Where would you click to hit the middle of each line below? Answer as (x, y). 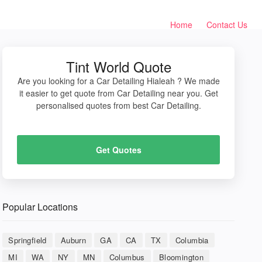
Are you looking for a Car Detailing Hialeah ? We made (118, 81)
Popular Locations (40, 207)
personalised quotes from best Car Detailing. (118, 105)
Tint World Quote (118, 66)
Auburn (73, 240)
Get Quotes (118, 150)
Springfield (27, 240)
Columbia (192, 240)
